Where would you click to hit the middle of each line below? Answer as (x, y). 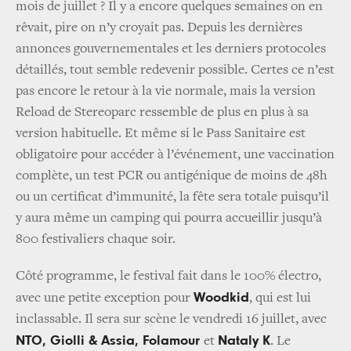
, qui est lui (280, 298)
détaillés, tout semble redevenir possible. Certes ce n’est (175, 70)
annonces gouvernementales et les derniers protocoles (171, 49)
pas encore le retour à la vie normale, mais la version (166, 91)
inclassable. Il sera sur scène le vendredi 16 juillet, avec (171, 319)
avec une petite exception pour (105, 298)
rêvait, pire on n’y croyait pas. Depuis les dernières (159, 28)
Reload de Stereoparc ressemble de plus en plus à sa (162, 112)
